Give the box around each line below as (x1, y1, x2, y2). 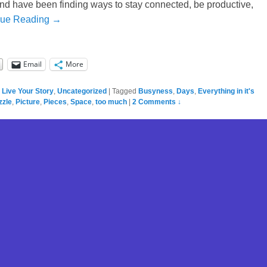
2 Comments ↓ (132, 97, 181, 106)
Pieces (44, 97, 67, 106)
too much (95, 97, 127, 106)
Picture (15, 97, 40, 106)
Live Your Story (2, 86, 54, 95)
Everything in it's (198, 86, 254, 95)
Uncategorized (57, 86, 107, 95)
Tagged (112, 86, 136, 95)
